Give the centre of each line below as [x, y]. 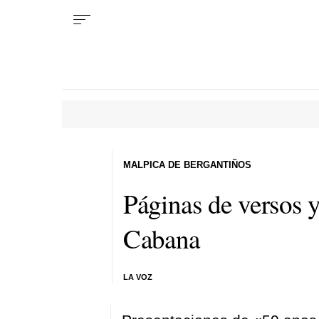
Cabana [162, 238]
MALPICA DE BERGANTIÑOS [188, 164]
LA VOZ [138, 277]
